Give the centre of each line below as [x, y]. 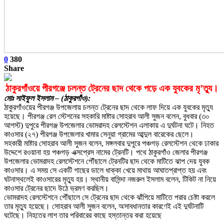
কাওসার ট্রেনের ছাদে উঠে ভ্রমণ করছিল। [56, 188]
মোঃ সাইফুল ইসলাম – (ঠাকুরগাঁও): [47, 98]
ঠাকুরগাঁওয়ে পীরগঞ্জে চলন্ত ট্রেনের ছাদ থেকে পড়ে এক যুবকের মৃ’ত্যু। [112, 88]
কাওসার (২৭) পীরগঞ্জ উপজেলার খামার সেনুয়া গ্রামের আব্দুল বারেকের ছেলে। [99, 134]
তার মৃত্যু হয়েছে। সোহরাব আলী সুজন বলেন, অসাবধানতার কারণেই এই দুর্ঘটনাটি [104, 206]
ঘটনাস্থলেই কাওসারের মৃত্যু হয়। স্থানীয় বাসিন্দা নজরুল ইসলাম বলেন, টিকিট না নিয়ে [110, 179]
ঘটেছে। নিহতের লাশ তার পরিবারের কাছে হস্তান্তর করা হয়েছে [83, 215]
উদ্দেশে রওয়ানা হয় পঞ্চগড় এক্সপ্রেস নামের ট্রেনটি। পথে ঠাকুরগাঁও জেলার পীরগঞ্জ [106, 152]
